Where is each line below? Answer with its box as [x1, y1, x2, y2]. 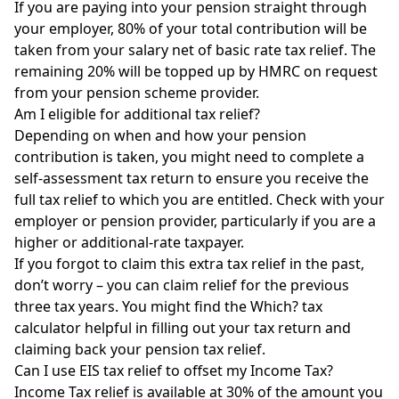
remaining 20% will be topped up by [14, 61, 258, 81]
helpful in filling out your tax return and [81, 317, 351, 338]
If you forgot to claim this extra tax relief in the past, [14, 253, 364, 273]
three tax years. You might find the [14, 296, 250, 316]
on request [300, 61, 378, 81]
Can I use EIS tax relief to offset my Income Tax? [14, 360, 333, 380]
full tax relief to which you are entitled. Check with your [14, 189, 385, 209]
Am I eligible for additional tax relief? [14, 103, 260, 124]
